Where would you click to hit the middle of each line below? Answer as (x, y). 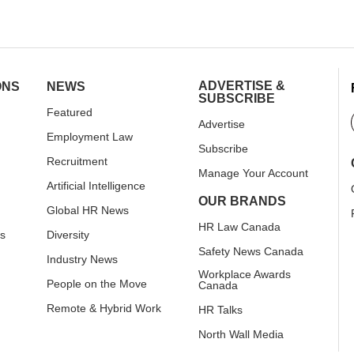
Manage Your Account (253, 173)
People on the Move (97, 283)
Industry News (82, 259)
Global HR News (88, 210)
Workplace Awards (245, 274)
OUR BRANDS (242, 201)
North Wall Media (241, 334)
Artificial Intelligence (96, 185)
